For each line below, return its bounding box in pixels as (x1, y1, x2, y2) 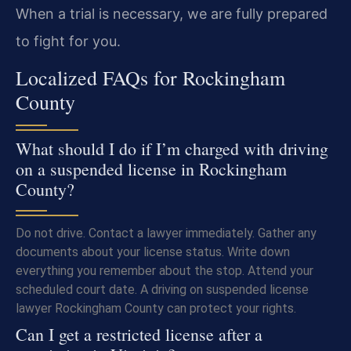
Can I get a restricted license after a (16, 323, 262, 346)
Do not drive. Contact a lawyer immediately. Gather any (16, 226, 317, 241)
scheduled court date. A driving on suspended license (16, 282, 309, 298)
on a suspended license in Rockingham (16, 157, 287, 181)
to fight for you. (16, 32, 121, 49)
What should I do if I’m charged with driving (16, 137, 328, 161)
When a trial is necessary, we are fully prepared (16, 5, 327, 22)
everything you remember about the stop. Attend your (16, 263, 313, 279)
